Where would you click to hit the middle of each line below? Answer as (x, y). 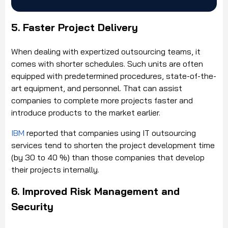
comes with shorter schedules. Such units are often (107, 64)
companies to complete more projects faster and (102, 101)
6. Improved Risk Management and (95, 191)
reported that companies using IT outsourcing (110, 133)
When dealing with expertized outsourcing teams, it (106, 52)
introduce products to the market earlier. (86, 113)
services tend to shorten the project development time (113, 145)
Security (32, 207)
